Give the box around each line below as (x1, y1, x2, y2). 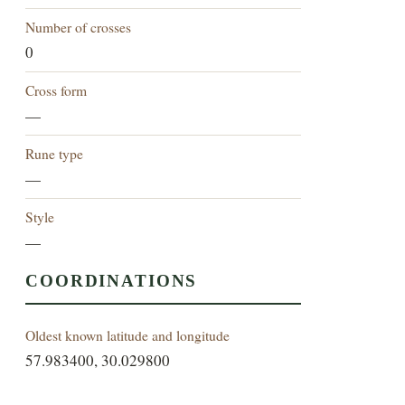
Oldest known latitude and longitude (25, 325, 231, 345)
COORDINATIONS (25, 271, 198, 291)
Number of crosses (25, 17, 132, 37)
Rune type (25, 144, 84, 164)
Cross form (25, 80, 88, 100)
